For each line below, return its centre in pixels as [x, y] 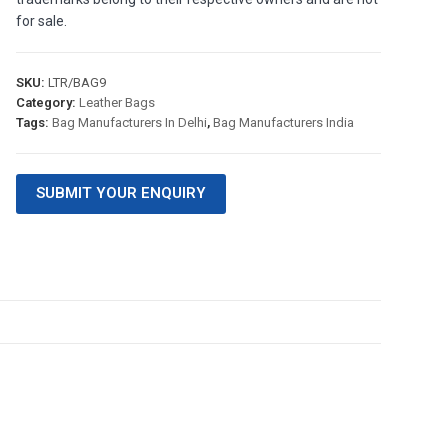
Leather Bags [116, 102]
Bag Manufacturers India [283, 122]
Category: [47, 102]
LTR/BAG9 [76, 82]
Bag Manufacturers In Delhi [129, 122]
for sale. [41, 21]
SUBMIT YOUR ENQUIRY [120, 193]
